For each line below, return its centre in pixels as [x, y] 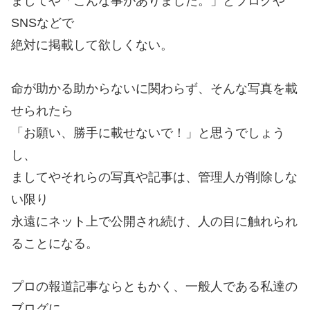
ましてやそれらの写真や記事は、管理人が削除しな [154, 177]
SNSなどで [43, 23]
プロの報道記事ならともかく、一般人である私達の [154, 287]
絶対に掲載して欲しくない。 [92, 45]
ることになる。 [55, 243]
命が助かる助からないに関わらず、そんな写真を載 [154, 88]
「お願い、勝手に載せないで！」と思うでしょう [148, 133]
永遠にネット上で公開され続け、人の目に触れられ [154, 221]
